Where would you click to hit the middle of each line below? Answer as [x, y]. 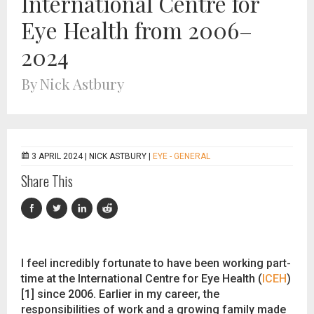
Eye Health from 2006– [137, 30]
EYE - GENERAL [182, 156]
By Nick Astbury [73, 83]
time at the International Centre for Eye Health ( [142, 279]
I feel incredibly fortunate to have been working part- [156, 263]
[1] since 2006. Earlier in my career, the [120, 294]
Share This [47, 181]
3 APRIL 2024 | [60, 156]
